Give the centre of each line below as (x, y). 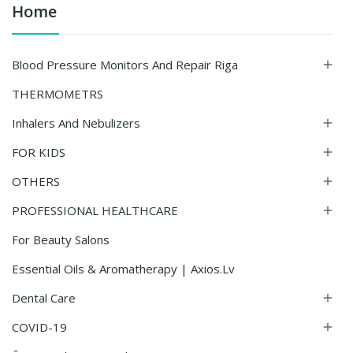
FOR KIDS (39, 152)
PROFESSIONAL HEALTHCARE (95, 210)
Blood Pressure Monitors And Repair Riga (125, 65)
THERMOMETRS (58, 94)
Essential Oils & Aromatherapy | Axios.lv (123, 269)
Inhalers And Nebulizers (76, 123)
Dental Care (44, 298)
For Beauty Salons (61, 240)
